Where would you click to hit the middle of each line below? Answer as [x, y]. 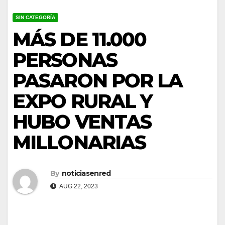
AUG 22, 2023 [78, 187]
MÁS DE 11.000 [80, 39]
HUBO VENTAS [82, 122]
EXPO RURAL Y [83, 101]
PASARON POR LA [98, 80]
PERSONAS [65, 60]
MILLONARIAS [79, 142]
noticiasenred [86, 174]
